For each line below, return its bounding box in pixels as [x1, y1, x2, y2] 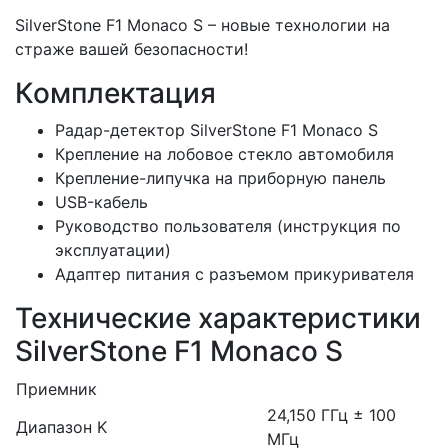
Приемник [16, 379, 97, 400]
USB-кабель [55, 192, 148, 213]
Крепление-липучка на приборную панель [55, 168, 386, 189]
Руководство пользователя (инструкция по [55, 216, 401, 237]
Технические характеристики [15, 301, 421, 336]
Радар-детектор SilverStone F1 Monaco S [55, 120, 378, 141]
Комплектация [15, 76, 216, 111]
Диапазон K [16, 417, 107, 438]
